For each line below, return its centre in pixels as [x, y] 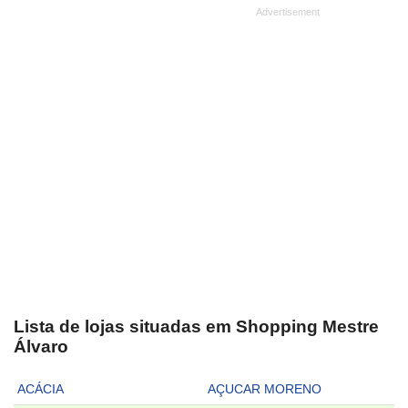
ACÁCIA [41, 389]
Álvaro [41, 346]
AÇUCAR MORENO [265, 389]
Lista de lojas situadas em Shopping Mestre [196, 326]
